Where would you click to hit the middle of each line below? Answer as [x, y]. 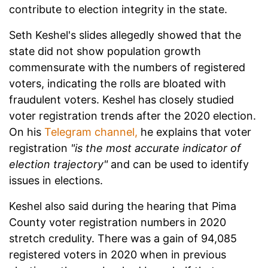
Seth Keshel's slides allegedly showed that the [125, 35]
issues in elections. [56, 180]
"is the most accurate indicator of [156, 148]
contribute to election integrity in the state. [118, 9]
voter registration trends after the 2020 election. [133, 115]
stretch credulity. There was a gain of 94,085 [123, 238]
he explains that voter [194, 132]
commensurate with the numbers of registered [127, 67]
